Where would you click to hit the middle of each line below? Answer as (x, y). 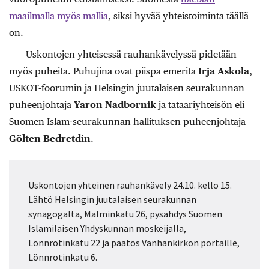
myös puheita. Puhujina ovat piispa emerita (104, 71)
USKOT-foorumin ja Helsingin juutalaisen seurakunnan (127, 88)
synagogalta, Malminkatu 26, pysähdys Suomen (125, 213)
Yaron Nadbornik (115, 104)
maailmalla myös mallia (59, 16)
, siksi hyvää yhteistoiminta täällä (178, 16)
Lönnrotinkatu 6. (63, 257)
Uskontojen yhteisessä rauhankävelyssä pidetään (131, 54)
